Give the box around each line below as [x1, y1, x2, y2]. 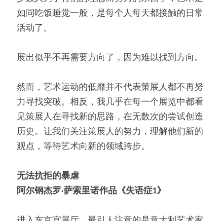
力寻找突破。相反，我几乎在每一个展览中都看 [17, 97, 203, 107]
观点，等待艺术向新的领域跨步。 [17, 142, 150, 151]
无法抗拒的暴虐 [17, 171, 79, 181]
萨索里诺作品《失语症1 [64, 186, 157, 196]
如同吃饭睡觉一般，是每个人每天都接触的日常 [17, 8, 203, 18]
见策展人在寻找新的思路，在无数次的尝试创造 [17, 112, 203, 122]
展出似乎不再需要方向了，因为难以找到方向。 [17, 53, 203, 63]
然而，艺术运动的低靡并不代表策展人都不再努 [17, 82, 203, 92]
